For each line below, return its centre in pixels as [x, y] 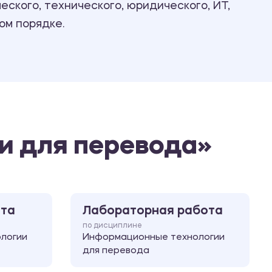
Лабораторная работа [153, 211]
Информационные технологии [154, 237]
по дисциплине [112, 226]
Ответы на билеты [182, 13]
